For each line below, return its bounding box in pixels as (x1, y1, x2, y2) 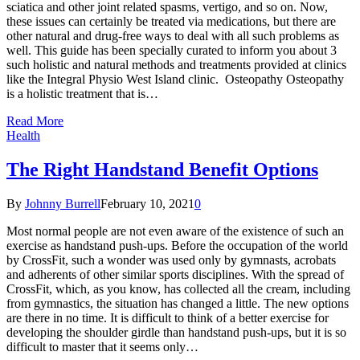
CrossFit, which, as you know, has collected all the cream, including (6, 282, 350, 296)
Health (6, 129, 40, 143)
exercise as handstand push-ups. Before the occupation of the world (6, 239, 348, 252)
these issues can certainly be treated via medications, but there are (6, 14, 336, 29)
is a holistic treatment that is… (6, 87, 158, 101)
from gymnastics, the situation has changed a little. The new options (6, 297, 349, 310)
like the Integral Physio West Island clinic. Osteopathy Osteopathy (6, 72, 344, 87)
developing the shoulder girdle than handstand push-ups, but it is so (6, 325, 346, 339)
